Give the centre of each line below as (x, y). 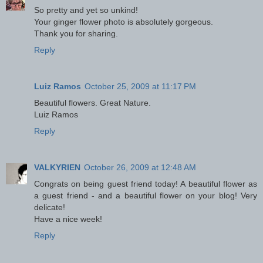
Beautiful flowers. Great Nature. (92, 103)
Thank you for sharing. (76, 34)
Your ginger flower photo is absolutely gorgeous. (124, 22)
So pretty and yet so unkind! (86, 10)
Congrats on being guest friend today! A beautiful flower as (146, 184)
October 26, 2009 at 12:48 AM (140, 168)
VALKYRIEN (57, 168)
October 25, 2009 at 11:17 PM (140, 87)
